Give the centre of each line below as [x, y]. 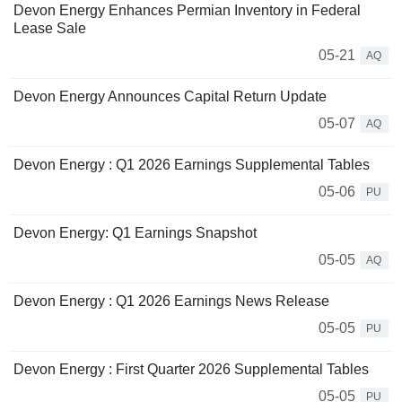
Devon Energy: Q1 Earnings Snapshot [135, 233]
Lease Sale [50, 29]
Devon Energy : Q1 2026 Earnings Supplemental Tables [192, 165]
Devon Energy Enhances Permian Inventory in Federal [187, 11]
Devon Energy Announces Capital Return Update [170, 97]
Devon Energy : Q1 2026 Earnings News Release [171, 301]
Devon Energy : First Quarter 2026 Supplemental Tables [191, 370]
